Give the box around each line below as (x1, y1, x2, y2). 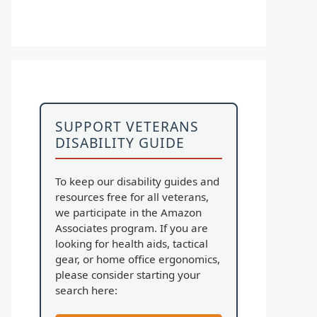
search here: (55, 283, 117, 297)
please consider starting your (55, 267, 200, 282)
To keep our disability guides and (55, 174, 219, 188)
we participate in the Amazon (55, 205, 202, 219)
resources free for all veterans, (55, 190, 209, 204)
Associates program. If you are (55, 221, 208, 235)
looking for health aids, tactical (55, 236, 208, 250)
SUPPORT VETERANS (55, 117, 199, 136)
